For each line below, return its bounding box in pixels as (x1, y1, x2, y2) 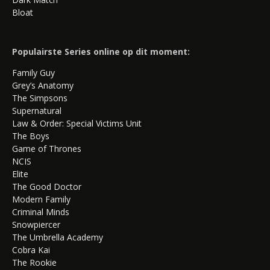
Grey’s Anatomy (12, 79, 74, 91)
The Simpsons (12, 92, 67, 104)
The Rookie (12, 256, 57, 268)
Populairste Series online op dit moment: (12, 45, 190, 57)
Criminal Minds (12, 206, 69, 218)
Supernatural (12, 104, 61, 116)
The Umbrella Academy (12, 231, 103, 243)
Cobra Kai (12, 243, 50, 256)
